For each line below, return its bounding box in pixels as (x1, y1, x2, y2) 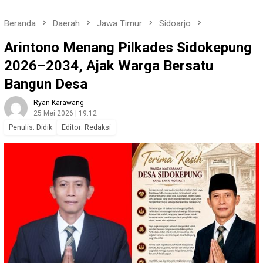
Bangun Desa (4, 76, 87, 93)
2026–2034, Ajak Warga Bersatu (4, 58, 213, 75)
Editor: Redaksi (62, 123, 111, 132)
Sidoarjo (159, 18, 191, 29)
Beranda (4, 18, 36, 29)
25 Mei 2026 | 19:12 (33, 109, 97, 118)
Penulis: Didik (9, 123, 52, 132)
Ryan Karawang (33, 99, 84, 107)
